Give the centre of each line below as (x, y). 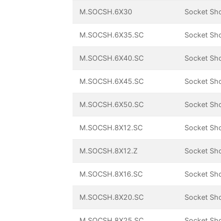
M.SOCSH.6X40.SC (112, 58)
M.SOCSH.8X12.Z (109, 151)
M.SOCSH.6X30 (106, 12)
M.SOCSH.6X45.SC (112, 81)
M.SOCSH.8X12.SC (111, 128)
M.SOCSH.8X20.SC (112, 197)
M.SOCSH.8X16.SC (111, 174)
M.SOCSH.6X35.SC (112, 35)
